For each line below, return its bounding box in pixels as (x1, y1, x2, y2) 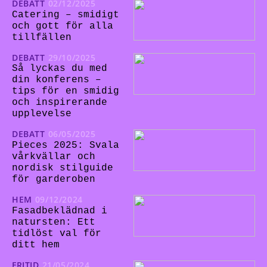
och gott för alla (12, 20, 113, 32)
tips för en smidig (12, 86, 119, 97)
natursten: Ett (12, 216, 95, 228)
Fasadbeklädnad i (12, 205, 107, 216)
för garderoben (12, 174, 95, 185)
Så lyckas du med (12, 63, 107, 74)
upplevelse (12, 108, 72, 120)
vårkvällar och (12, 151, 95, 163)
